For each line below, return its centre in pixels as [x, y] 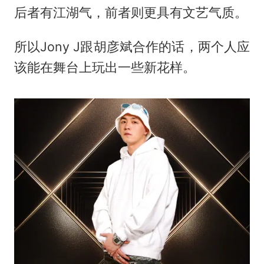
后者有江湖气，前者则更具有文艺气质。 [131, 12]
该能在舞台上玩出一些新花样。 [105, 67]
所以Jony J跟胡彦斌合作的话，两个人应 [132, 47]
